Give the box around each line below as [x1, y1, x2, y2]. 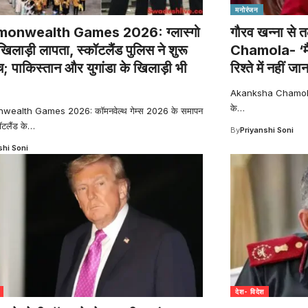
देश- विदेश [235, 287, 265, 296]
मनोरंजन [235, 5, 258, 14]
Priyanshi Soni [240, 124, 294, 135]
